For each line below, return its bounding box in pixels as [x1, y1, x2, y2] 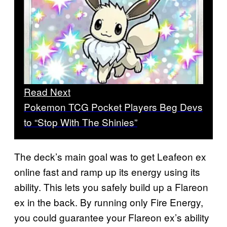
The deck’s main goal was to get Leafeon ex [14, 149, 206, 164]
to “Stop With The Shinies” [24, 115, 137, 129]
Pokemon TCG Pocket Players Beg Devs [24, 100, 203, 114]
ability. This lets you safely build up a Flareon [14, 180, 208, 194]
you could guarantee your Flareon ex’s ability [14, 210, 209, 224]
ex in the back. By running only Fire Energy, [14, 195, 203, 209]
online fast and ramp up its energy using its [14, 165, 200, 179]
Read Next [24, 85, 70, 99]
